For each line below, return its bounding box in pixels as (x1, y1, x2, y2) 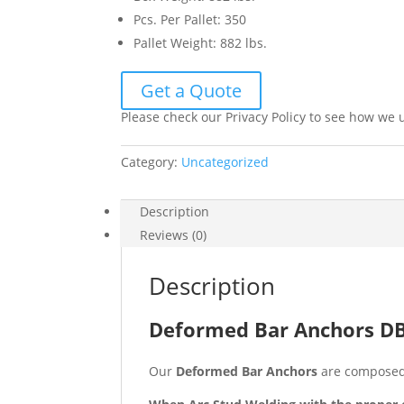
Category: (121, 153, 182, 170)
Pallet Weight (133, 34, 214, 51)
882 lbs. (220, 34, 268, 51)
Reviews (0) (140, 226, 207, 243)
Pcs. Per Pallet (133, 11, 218, 28)
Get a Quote (141, 78, 243, 103)
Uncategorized (181, 153, 270, 170)
